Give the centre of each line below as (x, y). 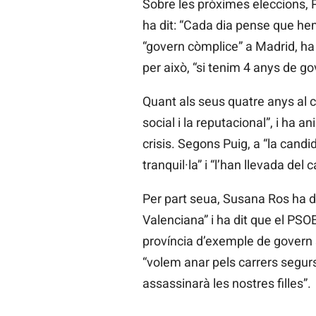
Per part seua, (181, 199)
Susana (244, 199)
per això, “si (174, 68)
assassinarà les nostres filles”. (226, 284)
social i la (168, 123)
